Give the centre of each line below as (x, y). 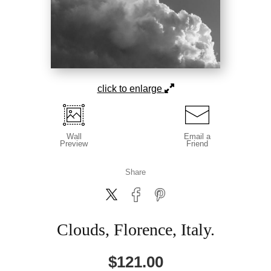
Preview (74, 143)
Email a (197, 136)
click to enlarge (131, 88)
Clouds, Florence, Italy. (135, 229)
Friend (197, 143)
